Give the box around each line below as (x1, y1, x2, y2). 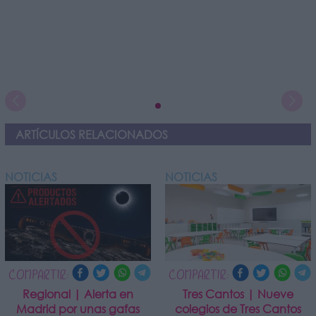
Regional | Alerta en (23, 286, 133, 301)
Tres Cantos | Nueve (183, 286, 293, 301)
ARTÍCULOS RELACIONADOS (16, 127, 168, 142)
